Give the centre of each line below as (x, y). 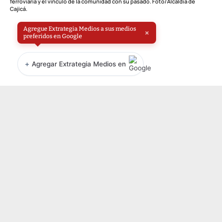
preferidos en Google (53, 36)
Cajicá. (19, 8)
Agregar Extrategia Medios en (79, 64)
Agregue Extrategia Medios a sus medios (80, 28)
